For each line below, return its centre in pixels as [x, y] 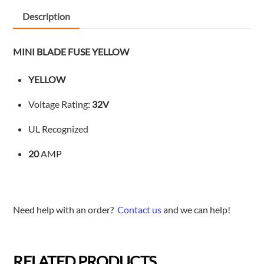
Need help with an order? [65, 210]
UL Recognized [58, 129]
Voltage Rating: [60, 104]
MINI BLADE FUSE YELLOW [71, 52]
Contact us [140, 210]
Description [47, 16]
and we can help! [196, 210]
